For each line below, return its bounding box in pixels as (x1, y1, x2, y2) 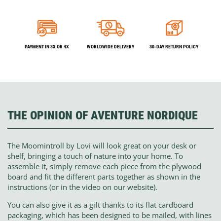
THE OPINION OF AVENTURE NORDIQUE (7, 108, 198, 122)
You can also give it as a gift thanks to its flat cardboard (7, 199, 193, 210)
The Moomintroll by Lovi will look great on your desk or (7, 140, 196, 150)
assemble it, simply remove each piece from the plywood (7, 161, 201, 171)
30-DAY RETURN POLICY (149, 43, 199, 49)
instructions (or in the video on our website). (7, 182, 157, 192)
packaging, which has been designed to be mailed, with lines (7, 210, 212, 220)
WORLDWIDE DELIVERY (86, 43, 134, 49)
